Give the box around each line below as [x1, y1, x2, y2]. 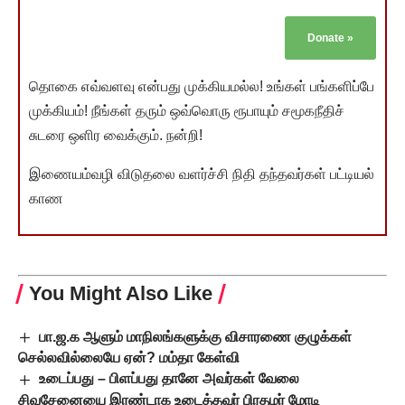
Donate [307, 32, 347, 45]
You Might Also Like [29, 282, 212, 306]
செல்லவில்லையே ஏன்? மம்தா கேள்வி [18, 350, 240, 366]
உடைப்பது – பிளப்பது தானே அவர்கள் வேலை [39, 371, 300, 387]
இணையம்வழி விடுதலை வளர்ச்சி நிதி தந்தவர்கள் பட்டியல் [29, 166, 374, 183]
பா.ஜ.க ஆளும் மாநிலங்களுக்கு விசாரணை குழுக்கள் [39, 329, 353, 345]
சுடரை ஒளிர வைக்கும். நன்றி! [29, 127, 202, 144]
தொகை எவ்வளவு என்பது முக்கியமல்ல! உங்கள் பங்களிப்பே [29, 79, 374, 95]
